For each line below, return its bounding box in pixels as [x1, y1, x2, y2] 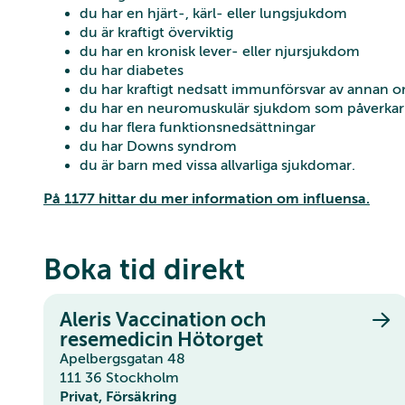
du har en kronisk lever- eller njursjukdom [80, 42, 360, 60]
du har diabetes [80, 61, 184, 79]
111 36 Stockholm [60, 369, 179, 386]
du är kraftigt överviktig [80, 24, 233, 41]
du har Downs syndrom [80, 137, 237, 155]
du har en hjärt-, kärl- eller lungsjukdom [80, 5, 347, 22]
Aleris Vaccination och [60, 307, 266, 331]
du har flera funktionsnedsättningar [80, 118, 316, 136]
